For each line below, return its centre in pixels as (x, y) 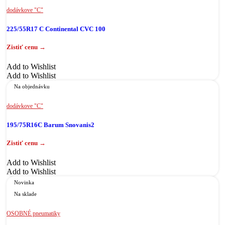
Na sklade (25, 194)
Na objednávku (32, 87)
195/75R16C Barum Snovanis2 (50, 125)
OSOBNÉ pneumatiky (33, 214)
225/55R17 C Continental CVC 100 (56, 29)
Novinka (24, 183)
